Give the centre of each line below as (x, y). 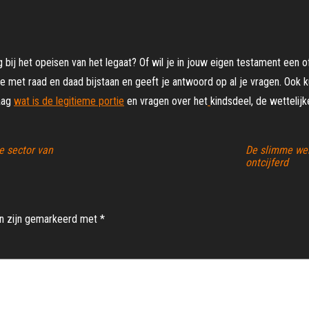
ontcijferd (267, 163)
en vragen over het (166, 101)
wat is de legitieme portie (69, 101)
